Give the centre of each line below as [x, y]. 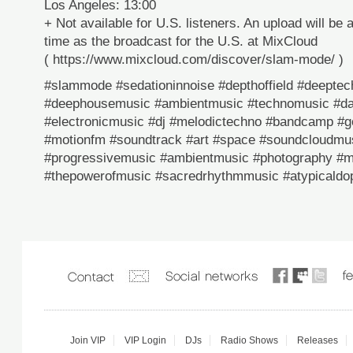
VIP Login [145, 340]
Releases [317, 340]
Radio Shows [249, 340]
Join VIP [87, 340]
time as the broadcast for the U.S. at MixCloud [181, 41]
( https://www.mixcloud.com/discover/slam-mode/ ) [194, 59]
